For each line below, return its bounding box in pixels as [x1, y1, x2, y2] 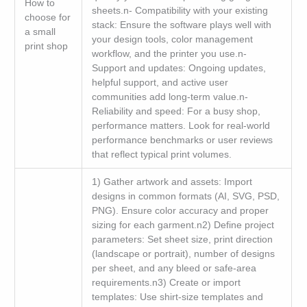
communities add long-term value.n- [91, 91, 248, 102]
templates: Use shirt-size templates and [91, 291, 263, 302]
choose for [24, 12, 71, 23]
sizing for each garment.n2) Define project [91, 219, 274, 230]
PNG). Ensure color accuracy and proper [91, 205, 269, 216]
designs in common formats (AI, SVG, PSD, [91, 191, 280, 201]
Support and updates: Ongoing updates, [91, 62, 266, 73]
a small [24, 26, 56, 37]
